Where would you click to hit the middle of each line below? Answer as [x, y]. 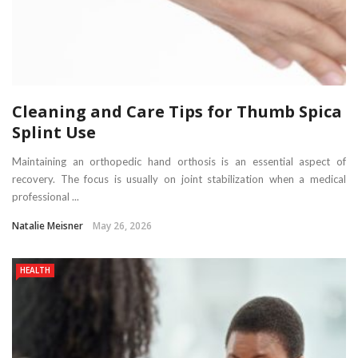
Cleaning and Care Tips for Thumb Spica [177, 111]
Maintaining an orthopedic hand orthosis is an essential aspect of [179, 161]
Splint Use [54, 132]
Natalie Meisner [48, 225]
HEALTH [35, 270]
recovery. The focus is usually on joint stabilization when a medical [179, 179]
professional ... [46, 196]
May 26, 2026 [122, 225]
